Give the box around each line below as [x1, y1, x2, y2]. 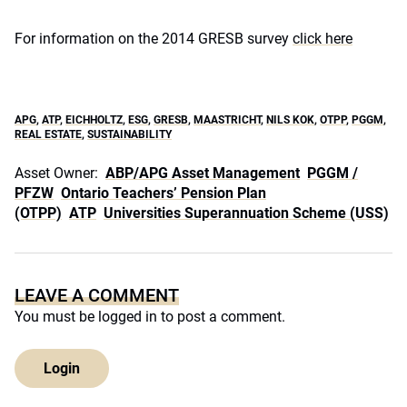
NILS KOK [266, 114, 314, 126]
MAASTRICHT [194, 114, 261, 126]
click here [293, 30, 352, 47]
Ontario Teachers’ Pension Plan [61, 184, 266, 202]
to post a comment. [157, 308, 285, 325]
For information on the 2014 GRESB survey [15, 30, 293, 47]
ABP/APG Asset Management [105, 164, 300, 182]
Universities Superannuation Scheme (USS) [104, 204, 389, 222]
